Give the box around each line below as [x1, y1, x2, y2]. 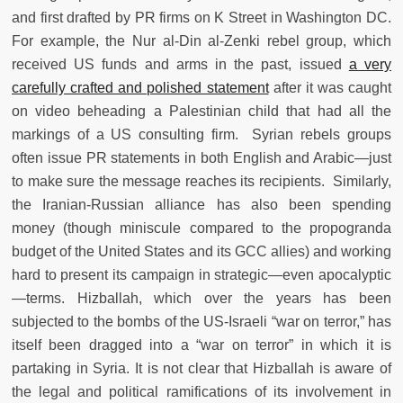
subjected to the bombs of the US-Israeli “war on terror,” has [12, 314, 391, 330]
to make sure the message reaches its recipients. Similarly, [12, 174, 391, 190]
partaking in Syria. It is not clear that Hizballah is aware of [12, 361, 391, 377]
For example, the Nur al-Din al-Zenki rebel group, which [12, 33, 391, 49]
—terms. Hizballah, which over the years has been [12, 291, 391, 307]
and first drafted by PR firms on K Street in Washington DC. [12, 10, 391, 26]
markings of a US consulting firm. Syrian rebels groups [12, 127, 391, 143]
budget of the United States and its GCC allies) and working [12, 244, 391, 260]
